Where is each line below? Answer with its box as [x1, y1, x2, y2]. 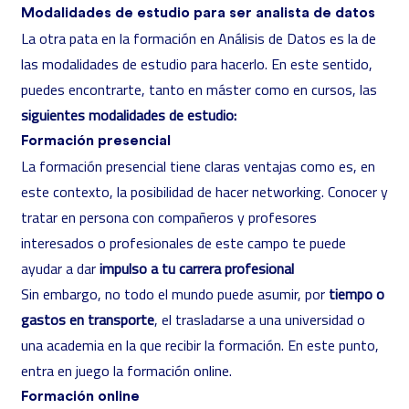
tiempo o [325, 284, 384, 304]
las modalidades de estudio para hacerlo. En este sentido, [21, 54, 372, 74]
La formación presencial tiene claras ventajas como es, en [21, 156, 375, 176]
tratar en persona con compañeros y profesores [21, 207, 317, 227]
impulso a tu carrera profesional [100, 258, 294, 278]
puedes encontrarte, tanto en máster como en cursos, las [21, 79, 377, 100]
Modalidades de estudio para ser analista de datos [21, 5, 375, 20]
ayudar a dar [21, 258, 100, 278]
